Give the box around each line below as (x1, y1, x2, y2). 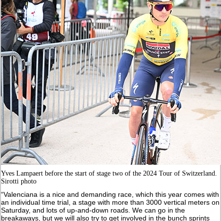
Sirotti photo (1, 177, 37, 185)
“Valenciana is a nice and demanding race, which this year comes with (1, 190, 220, 198)
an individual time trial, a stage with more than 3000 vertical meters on (1, 198, 220, 206)
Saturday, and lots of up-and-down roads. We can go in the (1, 206, 185, 214)
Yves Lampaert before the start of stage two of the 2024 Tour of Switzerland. (1, 169, 218, 177)
